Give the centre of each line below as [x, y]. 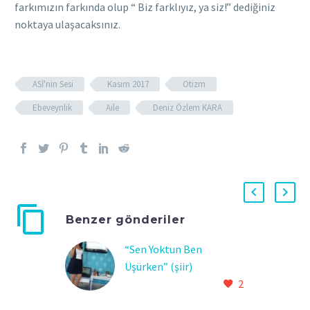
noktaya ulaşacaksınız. [67, 24]
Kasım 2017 [128, 84]
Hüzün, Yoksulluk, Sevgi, [181, 284]
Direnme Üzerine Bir [172, 301]
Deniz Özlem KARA [188, 107]
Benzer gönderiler [125, 219]
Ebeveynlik [52, 107]
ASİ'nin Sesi [53, 84]
